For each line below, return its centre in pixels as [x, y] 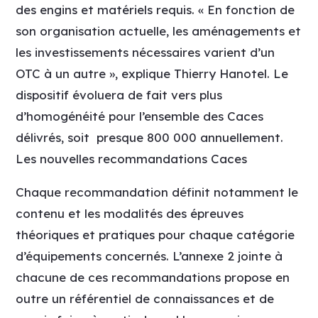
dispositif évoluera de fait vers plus [119, 95]
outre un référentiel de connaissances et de [145, 298]
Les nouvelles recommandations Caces [132, 159]
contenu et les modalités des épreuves [130, 213]
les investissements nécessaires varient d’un [146, 52]
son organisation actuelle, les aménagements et [159, 31]
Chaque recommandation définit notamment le [157, 192]
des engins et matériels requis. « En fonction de [155, 10]
